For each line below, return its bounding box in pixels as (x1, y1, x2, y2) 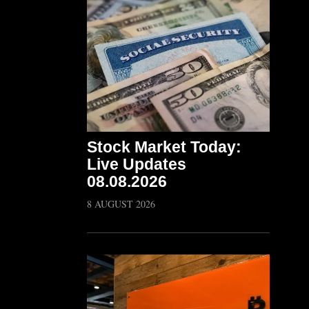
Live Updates (87, 155, 186, 173)
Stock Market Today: (87, 138, 241, 156)
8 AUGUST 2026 (87, 197, 155, 210)
